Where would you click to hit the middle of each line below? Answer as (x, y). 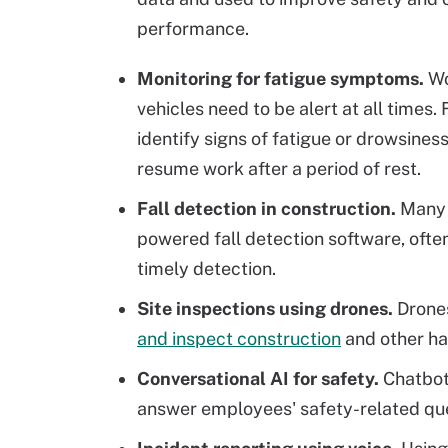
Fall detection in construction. (268, 208)
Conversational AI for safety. (260, 378)
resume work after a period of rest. (279, 168)
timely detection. (206, 268)
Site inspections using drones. (267, 308)
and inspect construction (239, 338)
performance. (193, 28)
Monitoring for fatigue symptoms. (282, 78)
